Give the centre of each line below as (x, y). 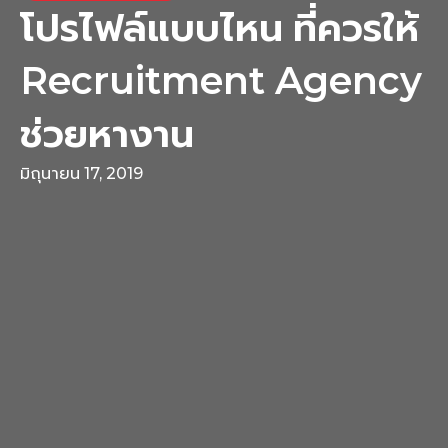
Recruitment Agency (221, 80)
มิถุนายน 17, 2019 (81, 173)
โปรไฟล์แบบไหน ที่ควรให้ (219, 27)
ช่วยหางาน (107, 133)
